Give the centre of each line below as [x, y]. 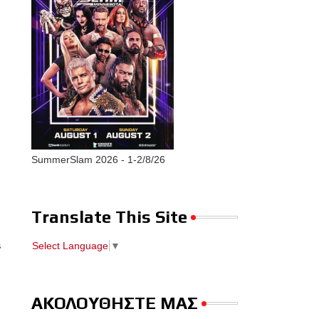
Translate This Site [109, 217]
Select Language [70, 245]
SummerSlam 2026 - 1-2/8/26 [98, 159]
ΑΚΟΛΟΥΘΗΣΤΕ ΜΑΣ [114, 303]
